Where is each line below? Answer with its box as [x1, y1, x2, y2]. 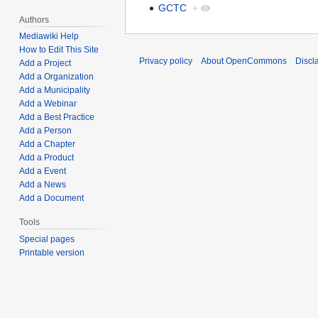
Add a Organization [19, 72, 94, 82]
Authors [19, 14, 50, 25]
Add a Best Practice [19, 112, 95, 123]
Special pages [19, 234, 75, 245]
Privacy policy [139, 56, 192, 67]
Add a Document [19, 193, 84, 204]
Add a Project [19, 58, 72, 69]
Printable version [19, 248, 85, 258]
